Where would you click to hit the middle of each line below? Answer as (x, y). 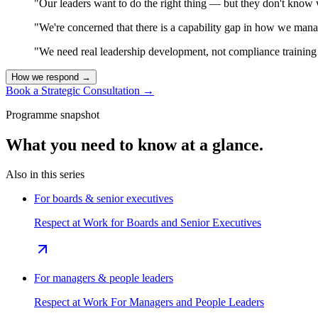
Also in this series (45, 175)
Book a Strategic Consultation (74, 90)
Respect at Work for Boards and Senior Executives (148, 223)
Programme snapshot (53, 114)
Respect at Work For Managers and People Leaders (149, 302)
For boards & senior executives (104, 199)
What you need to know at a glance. (135, 144)
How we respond (45, 77)
